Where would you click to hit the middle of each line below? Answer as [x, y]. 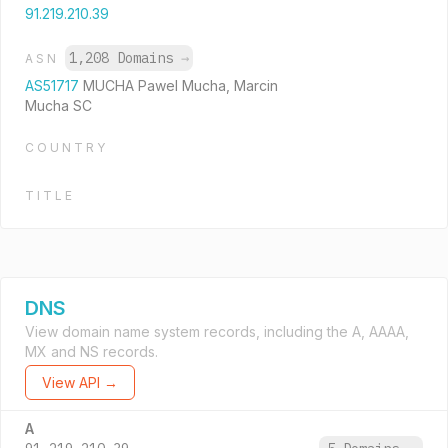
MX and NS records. [91, 351]
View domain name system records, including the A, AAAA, [217, 331]
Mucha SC [58, 105]
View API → [80, 382]
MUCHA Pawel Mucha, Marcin [180, 85]
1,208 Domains [125, 58]
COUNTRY [66, 147]
